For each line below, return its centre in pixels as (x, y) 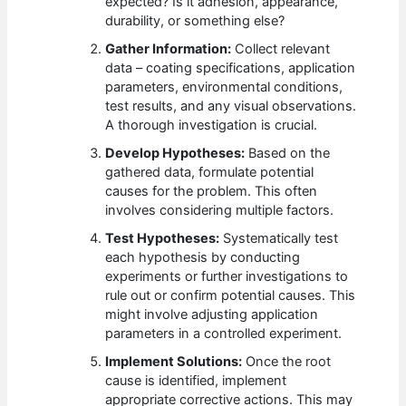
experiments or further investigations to (227, 277)
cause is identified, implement (196, 381)
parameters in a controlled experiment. (224, 334)
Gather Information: (169, 49)
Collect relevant (281, 49)
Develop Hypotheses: (175, 154)
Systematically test (279, 239)
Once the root (287, 362)
